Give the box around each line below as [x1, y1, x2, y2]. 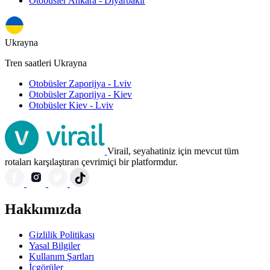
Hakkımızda [5, 201, 81, 218]
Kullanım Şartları [29, 251, 94, 262]
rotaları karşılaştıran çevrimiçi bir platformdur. [5, 157, 178, 168]
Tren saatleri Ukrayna [5, 58, 87, 69]
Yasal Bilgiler [29, 240, 80, 251]
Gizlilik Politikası [29, 230, 95, 240]
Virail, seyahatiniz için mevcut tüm [107, 146, 239, 157]
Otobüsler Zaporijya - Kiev [29, 89, 132, 100]
